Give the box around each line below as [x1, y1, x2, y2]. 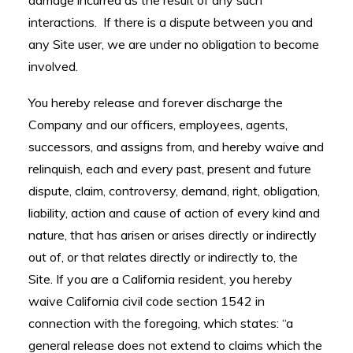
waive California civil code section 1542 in [28, 293, 265, 309]
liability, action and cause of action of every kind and [28, 205, 320, 221]
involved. [28, 58, 78, 74]
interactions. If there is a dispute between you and [28, 14, 313, 30]
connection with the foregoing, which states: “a [28, 315, 293, 331]
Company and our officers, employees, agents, [28, 117, 288, 132]
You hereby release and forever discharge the [28, 95, 283, 110]
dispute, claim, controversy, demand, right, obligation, [28, 183, 320, 199]
